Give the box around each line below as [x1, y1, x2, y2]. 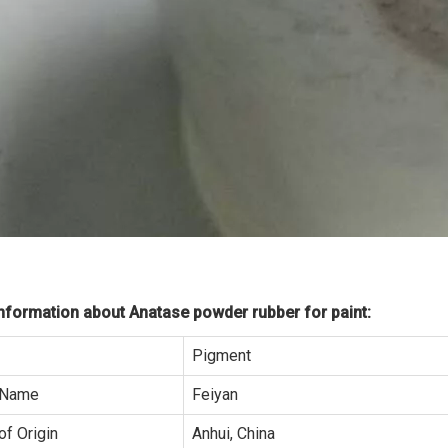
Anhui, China [192, 424, 275, 443]
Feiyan [192, 385, 238, 404]
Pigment [192, 346, 251, 365]
